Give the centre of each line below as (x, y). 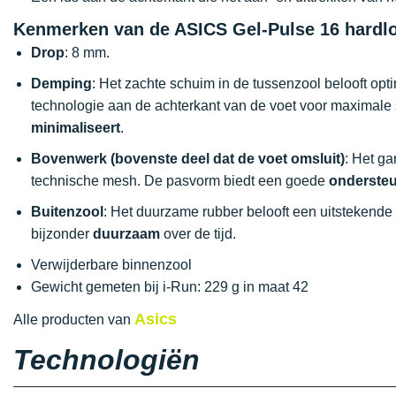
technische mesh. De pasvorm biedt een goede (180, 181)
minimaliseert (76, 128)
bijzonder (62, 234)
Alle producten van (74, 320)
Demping (61, 84)
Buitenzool (67, 212)
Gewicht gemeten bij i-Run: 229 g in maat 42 (170, 287)
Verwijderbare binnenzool (111, 265)
